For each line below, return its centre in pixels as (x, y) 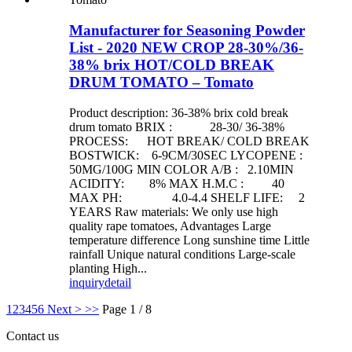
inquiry (87, 282)
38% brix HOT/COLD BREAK (172, 64)
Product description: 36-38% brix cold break (179, 112)
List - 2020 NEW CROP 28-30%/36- (186, 47)
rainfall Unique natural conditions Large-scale (182, 254)
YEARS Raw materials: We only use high (174, 211)
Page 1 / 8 (127, 309)
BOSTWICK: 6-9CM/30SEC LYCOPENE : (189, 155)
